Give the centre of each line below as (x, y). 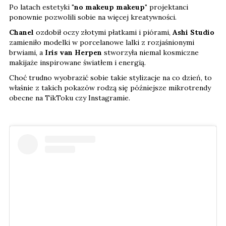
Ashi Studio (193, 33)
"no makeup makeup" (110, 7)
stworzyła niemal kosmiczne (151, 53)
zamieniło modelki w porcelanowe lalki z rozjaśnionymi (102, 43)
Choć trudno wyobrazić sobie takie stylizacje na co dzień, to (110, 78)
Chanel (22, 33)
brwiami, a (27, 53)
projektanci (169, 7)
